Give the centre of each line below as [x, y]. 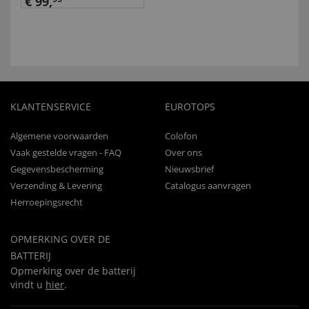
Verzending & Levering [56, 186]
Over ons [183, 153]
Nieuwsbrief [189, 169]
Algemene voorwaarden [59, 136]
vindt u [28, 285]
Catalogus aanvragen [208, 186]
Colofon [181, 136]
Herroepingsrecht [47, 202]
